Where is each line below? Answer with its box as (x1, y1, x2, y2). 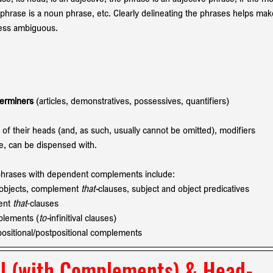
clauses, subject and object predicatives (98, 182, 249, 194)
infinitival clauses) (49, 211, 116, 224)
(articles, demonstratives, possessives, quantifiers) (36, 94, 229, 107)
